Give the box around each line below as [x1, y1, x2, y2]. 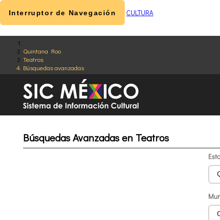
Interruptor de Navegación [8, 8, 116, 17]
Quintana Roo [23, 47, 61, 55]
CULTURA [126, 7, 154, 17]
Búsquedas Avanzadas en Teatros [23, 131, 169, 145]
